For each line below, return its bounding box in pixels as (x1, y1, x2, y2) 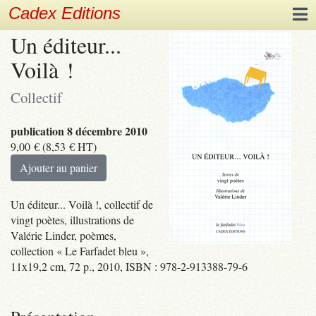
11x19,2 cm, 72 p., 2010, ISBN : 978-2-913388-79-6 (11, 258, 248, 274)
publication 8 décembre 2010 (11, 122, 147, 139)
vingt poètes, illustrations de (11, 212, 134, 227)
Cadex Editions (8, 4, 121, 23)
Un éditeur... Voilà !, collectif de (11, 196, 153, 212)
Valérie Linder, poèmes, (11, 227, 116, 243)
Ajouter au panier (20, 159, 97, 175)
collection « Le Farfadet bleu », (11, 243, 149, 258)
